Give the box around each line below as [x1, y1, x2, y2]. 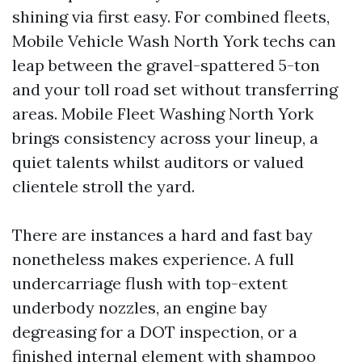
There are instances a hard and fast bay [12, 225, 313, 245]
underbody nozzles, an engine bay [12, 297, 267, 318]
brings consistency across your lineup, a [12, 128, 318, 148]
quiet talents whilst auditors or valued [12, 152, 304, 172]
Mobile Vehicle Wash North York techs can [12, 31, 336, 51]
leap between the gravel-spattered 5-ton [12, 55, 320, 75]
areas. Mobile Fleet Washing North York [12, 103, 314, 124]
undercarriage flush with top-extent [12, 273, 288, 293]
